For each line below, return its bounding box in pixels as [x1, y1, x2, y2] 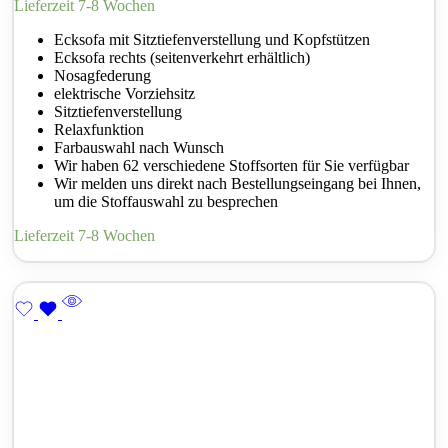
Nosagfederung [54, 67, 151, 85]
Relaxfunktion [54, 121, 144, 139]
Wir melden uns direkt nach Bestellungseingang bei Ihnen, [54, 175, 421, 193]
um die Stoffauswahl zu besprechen [54, 193, 278, 211]
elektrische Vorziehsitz [54, 85, 195, 103]
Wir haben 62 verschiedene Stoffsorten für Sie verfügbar [54, 157, 409, 175]
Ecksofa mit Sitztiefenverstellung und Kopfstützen [54, 31, 370, 49]
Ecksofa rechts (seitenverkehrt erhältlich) [54, 49, 310, 67]
